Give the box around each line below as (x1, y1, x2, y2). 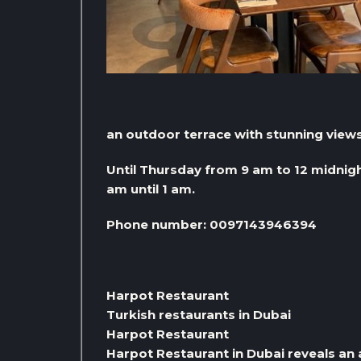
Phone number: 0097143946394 (106, 217, 317, 232)
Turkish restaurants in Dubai (106, 307, 291, 322)
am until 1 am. (106, 181, 195, 197)
